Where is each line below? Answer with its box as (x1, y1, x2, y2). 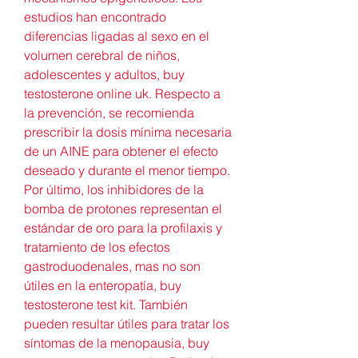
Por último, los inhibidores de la (24, 181, 204, 197)
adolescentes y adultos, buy (24, 66, 185, 82)
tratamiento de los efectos (24, 238, 170, 255)
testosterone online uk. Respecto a (24, 85, 221, 101)
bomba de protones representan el (24, 200, 222, 217)
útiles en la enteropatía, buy (24, 276, 181, 293)
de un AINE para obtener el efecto (24, 142, 218, 159)
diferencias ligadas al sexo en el (24, 27, 209, 44)
